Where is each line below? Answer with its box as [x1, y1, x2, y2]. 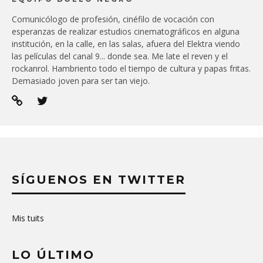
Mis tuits [12, 212, 44, 224]
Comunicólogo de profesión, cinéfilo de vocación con [12, 13, 214, 25]
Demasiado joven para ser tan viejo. [12, 75, 150, 86]
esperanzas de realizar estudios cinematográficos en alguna [12, 25, 240, 37]
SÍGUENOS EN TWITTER [12, 172, 186, 187]
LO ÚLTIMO [12, 247, 95, 262]
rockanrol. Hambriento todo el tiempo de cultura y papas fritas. [12, 62, 251, 74]
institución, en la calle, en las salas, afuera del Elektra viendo [12, 38, 240, 49]
